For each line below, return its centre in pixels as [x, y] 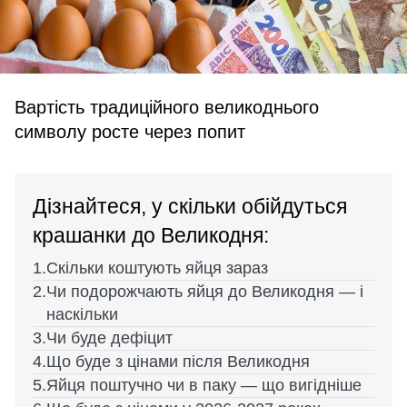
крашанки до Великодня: [151, 235]
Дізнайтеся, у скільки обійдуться [190, 206]
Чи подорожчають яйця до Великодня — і [205, 292]
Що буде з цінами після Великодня [178, 362]
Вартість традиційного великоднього [167, 107]
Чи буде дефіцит [109, 338]
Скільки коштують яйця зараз [157, 268]
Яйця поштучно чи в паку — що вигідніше [204, 385]
